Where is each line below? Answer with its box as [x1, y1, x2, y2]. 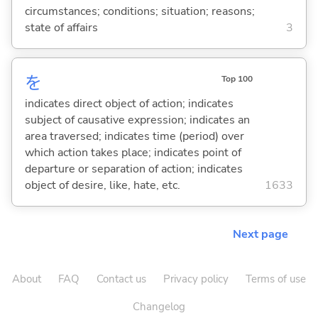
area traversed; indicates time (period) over [24, 128, 244, 144]
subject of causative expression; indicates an [24, 111, 250, 128]
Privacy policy [163, 272, 229, 287]
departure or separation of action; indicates [24, 160, 243, 177]
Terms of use [246, 272, 306, 287]
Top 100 [221, 72, 253, 84]
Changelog [133, 300, 185, 314]
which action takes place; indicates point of [24, 144, 241, 160]
